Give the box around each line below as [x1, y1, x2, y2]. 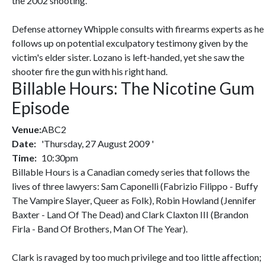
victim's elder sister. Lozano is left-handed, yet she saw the [12, 51, 244, 63]
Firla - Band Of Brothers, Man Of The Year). [12, 223, 188, 234]
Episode [12, 98, 70, 118]
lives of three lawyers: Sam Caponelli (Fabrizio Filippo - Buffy [12, 180, 258, 192]
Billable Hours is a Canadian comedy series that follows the [12, 166, 250, 177]
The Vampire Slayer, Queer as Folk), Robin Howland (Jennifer [12, 195, 256, 206]
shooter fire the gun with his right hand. [12, 66, 167, 77]
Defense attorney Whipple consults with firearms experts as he [12, 23, 264, 34]
